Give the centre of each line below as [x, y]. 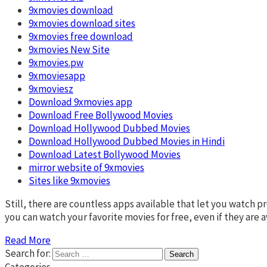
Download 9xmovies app [80, 102]
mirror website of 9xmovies [86, 167]
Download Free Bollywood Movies [101, 115]
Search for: [28, 253]
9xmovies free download [81, 36]
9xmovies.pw [56, 62]
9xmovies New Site [69, 49]
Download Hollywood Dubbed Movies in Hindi [127, 141]
